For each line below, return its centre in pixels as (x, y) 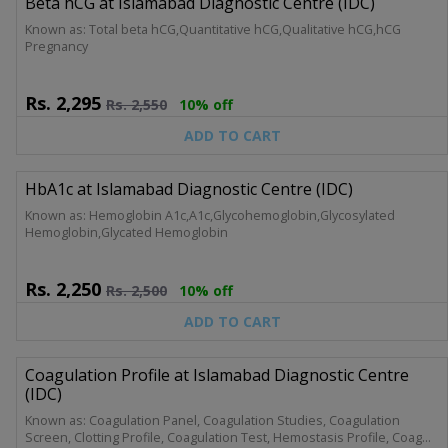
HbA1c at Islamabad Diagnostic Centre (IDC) (189, 188)
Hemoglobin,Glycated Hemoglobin (126, 232)
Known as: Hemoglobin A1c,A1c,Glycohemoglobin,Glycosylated (210, 215)
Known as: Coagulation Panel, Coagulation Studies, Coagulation (212, 420)
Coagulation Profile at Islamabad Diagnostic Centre (217, 374)
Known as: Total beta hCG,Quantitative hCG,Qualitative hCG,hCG (213, 29)
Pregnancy (56, 46)
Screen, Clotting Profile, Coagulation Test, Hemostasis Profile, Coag (223, 437)
